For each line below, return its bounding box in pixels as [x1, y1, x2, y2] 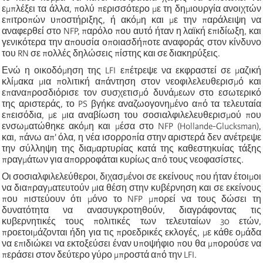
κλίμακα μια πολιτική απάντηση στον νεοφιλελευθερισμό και [2, 76, 261, 87]
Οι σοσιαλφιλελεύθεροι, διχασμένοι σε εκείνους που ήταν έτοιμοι [2, 171, 261, 182]
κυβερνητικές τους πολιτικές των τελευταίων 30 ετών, [2, 215, 261, 227]
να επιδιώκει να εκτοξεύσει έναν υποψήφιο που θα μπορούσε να [2, 238, 261, 249]
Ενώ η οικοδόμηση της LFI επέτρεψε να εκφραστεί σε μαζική [2, 65, 261, 76]
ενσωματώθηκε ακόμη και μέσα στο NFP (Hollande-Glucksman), [2, 120, 261, 131]
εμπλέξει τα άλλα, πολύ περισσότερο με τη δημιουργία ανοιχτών [2, 3, 261, 14]
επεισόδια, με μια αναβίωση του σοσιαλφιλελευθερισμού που [2, 109, 261, 120]
